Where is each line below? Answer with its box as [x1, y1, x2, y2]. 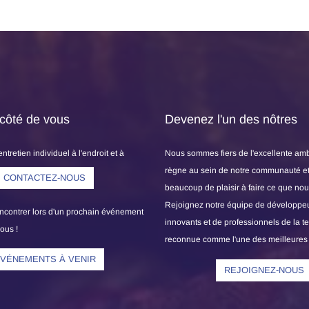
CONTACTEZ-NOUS [3, 172, 86, 183]
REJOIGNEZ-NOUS [224, 265, 305, 275]
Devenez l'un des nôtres [165, 112, 297, 126]
